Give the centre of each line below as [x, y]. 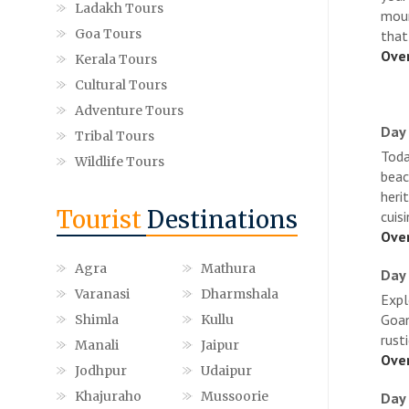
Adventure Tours [129, 110]
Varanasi [102, 294]
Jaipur [220, 345]
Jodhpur [101, 370]
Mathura [228, 268]
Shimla [97, 319]
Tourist [102, 219]
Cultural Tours [121, 84]
